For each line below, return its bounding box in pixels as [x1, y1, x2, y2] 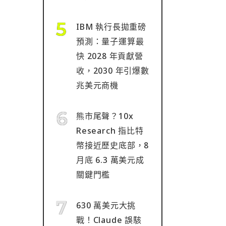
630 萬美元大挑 [76, 200, 136, 211]
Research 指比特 [76, 125, 144, 136]
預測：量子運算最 [76, 36, 144, 47]
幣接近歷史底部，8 [76, 140, 149, 151]
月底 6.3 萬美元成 [76, 154, 144, 165]
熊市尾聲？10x [76, 110, 134, 122]
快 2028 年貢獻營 [76, 50, 143, 62]
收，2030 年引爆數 [76, 65, 149, 76]
